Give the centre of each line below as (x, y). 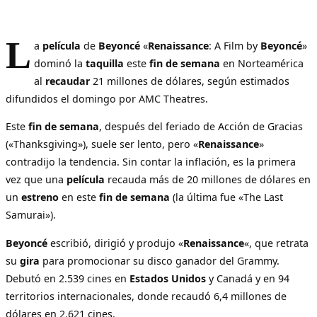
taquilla (105, 64)
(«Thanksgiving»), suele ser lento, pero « (102, 144)
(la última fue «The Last (226, 197)
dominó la (60, 64)
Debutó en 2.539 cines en (68, 278)
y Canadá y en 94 (248, 278)
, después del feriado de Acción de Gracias (201, 127)
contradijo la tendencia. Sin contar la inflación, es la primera (151, 162)
